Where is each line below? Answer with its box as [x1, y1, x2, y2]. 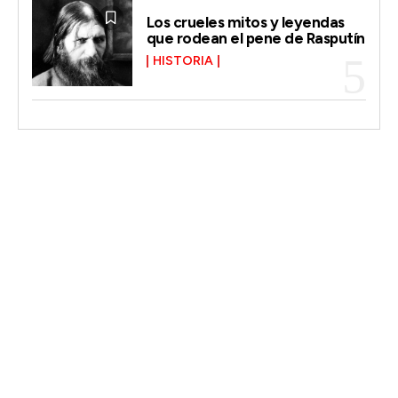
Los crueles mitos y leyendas [146, 13, 345, 32]
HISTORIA [152, 53, 213, 69]
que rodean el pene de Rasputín [146, 29, 365, 48]
